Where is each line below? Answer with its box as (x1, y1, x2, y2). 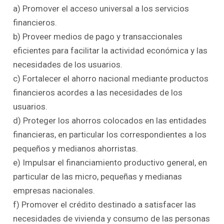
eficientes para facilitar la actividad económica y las (13, 45, 208, 55)
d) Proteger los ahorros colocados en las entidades (13, 115, 207, 125)
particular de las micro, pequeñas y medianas (13, 171, 182, 181)
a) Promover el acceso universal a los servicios (13, 3, 189, 13)
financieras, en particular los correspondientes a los (13, 129, 207, 139)
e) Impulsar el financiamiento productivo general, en (13, 157, 207, 167)
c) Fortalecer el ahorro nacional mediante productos (13, 73, 209, 83)
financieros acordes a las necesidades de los (13, 87, 183, 97)
